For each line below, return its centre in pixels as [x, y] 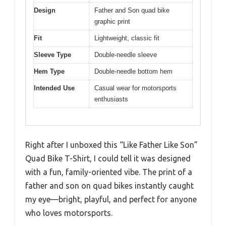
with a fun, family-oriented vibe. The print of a [109, 172]
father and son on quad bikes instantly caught [109, 186]
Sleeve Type [52, 54]
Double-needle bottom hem [133, 71]
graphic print [112, 21]
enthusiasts [111, 99]
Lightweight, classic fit [127, 38]
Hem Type [49, 71]
